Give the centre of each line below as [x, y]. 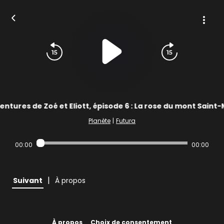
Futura [126, 121]
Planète [99, 121]
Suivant [28, 180]
